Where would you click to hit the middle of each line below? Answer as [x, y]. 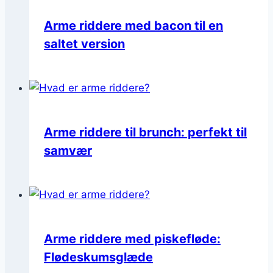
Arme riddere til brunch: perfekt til [145, 132]
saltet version [84, 44]
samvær [68, 150]
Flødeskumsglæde [98, 257]
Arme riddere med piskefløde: [132, 239]
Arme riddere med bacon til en [133, 25]
